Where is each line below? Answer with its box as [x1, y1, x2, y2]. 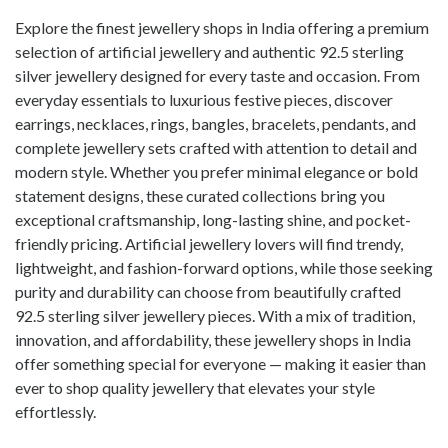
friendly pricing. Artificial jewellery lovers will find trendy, [15, 234, 403, 254]
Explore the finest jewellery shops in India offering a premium [15, 18, 429, 38]
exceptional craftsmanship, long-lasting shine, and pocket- [15, 210, 411, 230]
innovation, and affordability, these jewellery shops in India [15, 330, 411, 350]
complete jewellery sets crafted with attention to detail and [15, 138, 417, 158]
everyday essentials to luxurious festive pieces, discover [15, 90, 393, 110]
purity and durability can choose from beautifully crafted [15, 282, 401, 302]
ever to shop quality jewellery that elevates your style [15, 378, 375, 398]
